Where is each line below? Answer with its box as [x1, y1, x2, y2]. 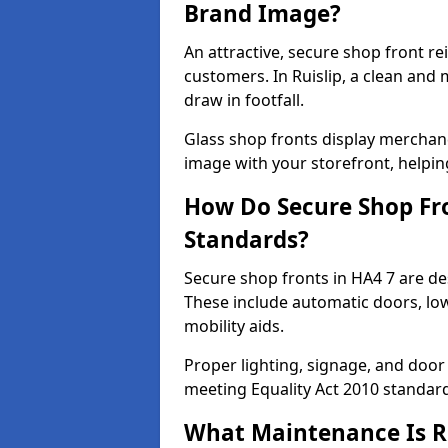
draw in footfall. [184, 89, 304, 111]
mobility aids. [184, 315, 284, 337]
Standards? [184, 224, 309, 255]
